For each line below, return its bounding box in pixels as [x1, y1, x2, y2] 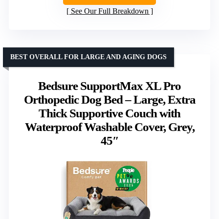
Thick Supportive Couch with [39, 106, 180, 120]
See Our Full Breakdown [70, 6, 149, 15]
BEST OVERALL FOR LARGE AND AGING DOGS [10, 53, 167, 61]
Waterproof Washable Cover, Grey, [24, 120, 195, 133]
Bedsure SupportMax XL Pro [38, 79, 181, 92]
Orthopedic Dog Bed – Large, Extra [23, 92, 196, 106]
